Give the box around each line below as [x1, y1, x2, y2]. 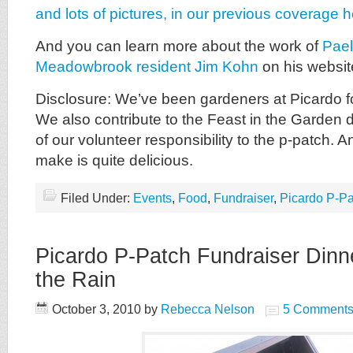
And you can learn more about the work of [35, 38, 322, 54]
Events [133, 191, 172, 205]
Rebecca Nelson [161, 303, 255, 316]
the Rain [35, 267, 116, 292]
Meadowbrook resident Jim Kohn [35, 58, 258, 75]
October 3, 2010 [52, 303, 141, 316]
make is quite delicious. [35, 152, 193, 169]
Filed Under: [61, 191, 133, 205]
